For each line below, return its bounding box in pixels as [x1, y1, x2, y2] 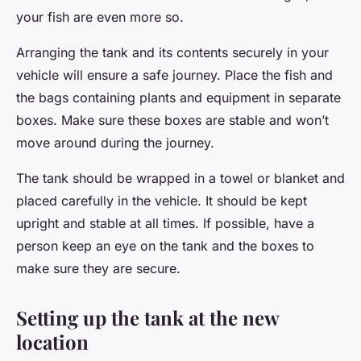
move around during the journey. [16, 134, 214, 151]
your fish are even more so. [16, 8, 184, 25]
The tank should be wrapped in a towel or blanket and [16, 169, 345, 186]
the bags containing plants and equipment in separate [16, 89, 341, 106]
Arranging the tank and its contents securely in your [16, 44, 329, 60]
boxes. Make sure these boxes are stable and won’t [16, 111, 329, 128]
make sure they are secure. [16, 259, 180, 276]
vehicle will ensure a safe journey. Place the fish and [16, 66, 333, 83]
